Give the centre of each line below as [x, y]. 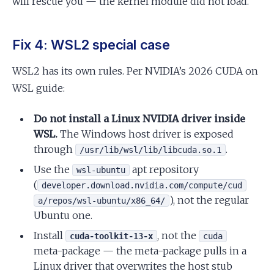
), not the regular [209, 200]
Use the [53, 169]
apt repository [165, 169]
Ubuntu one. [63, 215]
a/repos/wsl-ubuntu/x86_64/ [102, 200]
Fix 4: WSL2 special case [91, 44]
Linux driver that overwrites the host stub [133, 266]
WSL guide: [39, 88]
